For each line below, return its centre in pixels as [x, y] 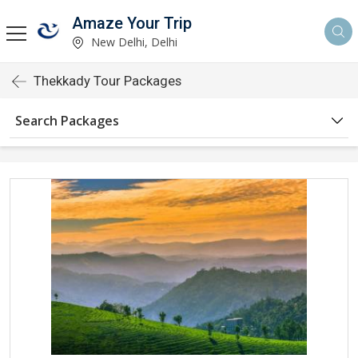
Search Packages [67, 121]
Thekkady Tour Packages [107, 81]
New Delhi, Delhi [133, 42]
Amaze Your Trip [132, 23]
